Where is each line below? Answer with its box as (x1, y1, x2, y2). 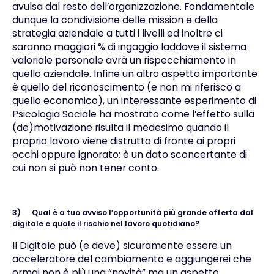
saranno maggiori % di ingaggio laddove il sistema (12, 39, 246, 54)
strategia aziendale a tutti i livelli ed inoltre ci (12, 26, 223, 40)
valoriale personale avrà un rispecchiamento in (12, 53, 236, 67)
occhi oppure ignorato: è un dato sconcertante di (12, 147, 247, 161)
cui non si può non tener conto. (12, 160, 159, 175)
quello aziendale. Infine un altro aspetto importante (12, 66, 257, 81)
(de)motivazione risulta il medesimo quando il (12, 120, 229, 135)
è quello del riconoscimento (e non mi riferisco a (12, 80, 241, 94)
